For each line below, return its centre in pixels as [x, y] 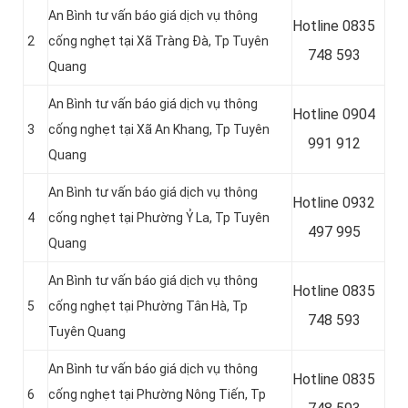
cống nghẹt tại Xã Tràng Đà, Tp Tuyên [158, 41]
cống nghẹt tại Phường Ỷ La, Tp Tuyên [159, 218]
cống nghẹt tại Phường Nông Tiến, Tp [157, 395]
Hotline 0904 [334, 115]
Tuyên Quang [87, 332]
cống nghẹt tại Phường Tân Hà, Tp [148, 306]
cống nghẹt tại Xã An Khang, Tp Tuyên [159, 130]
